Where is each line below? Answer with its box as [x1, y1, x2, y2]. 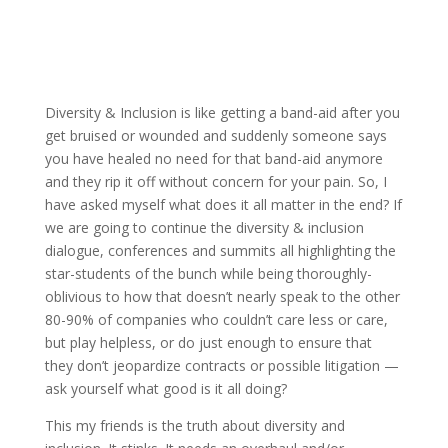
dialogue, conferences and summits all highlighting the [44, 241, 396, 260]
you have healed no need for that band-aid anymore [44, 149, 383, 168]
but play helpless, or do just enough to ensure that [44, 333, 372, 352]
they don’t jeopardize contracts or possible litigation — [44, 356, 399, 375]
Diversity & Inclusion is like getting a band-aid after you [44, 103, 400, 122]
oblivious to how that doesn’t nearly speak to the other [44, 287, 400, 306]
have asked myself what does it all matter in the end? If [44, 195, 402, 214]
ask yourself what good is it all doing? [44, 379, 287, 398]
